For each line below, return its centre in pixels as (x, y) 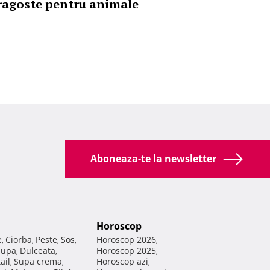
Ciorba (19, 240)
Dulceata (38, 251)
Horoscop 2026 (126, 240)
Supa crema (38, 262)
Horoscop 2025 (126, 251)
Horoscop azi (122, 262)
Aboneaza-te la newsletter (155, 159)
